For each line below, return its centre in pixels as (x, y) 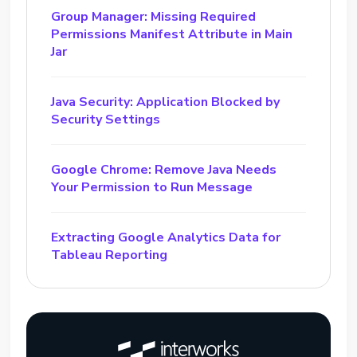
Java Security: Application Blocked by (166, 102)
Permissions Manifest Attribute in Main (172, 34)
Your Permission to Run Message (152, 187)
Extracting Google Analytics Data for (166, 237)
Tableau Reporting (110, 255)
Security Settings (106, 120)
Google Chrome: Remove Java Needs (164, 170)
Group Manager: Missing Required (154, 17)
